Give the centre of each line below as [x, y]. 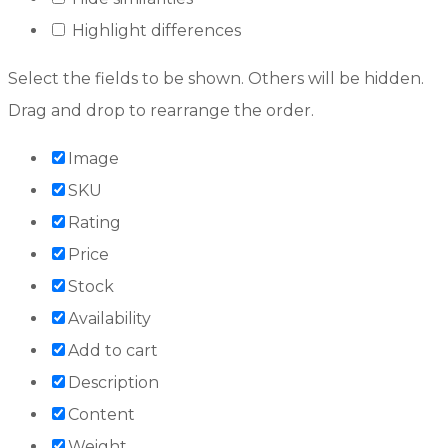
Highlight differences [154, 30]
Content [101, 414]
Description [113, 382]
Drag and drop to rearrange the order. [161, 110]
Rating [94, 222]
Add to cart [113, 350]
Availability [109, 318]
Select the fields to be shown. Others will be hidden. [216, 78]
